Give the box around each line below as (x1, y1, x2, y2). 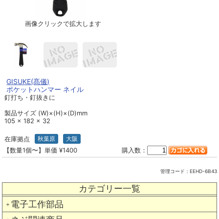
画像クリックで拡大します (25, 20, 102, 28)
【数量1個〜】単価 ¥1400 (3, 146, 77, 154)
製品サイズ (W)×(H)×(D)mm (4, 109, 88, 117)
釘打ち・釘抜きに (4, 93, 55, 102)
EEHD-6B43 (189, 168, 217, 175)
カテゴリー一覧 (78, 183, 140, 194)
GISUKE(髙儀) (6, 77, 50, 86)
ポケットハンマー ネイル (6, 85, 84, 94)
